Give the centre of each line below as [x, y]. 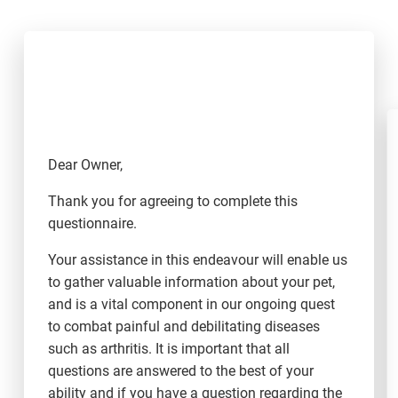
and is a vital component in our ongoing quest [191, 305]
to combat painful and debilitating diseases [183, 327]
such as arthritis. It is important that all [168, 349]
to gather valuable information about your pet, [191, 283]
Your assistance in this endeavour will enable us [197, 260]
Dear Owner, [85, 164]
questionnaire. [92, 224]
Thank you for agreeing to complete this [172, 202]
